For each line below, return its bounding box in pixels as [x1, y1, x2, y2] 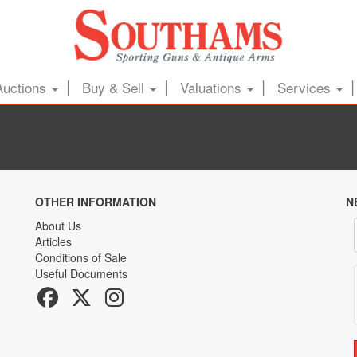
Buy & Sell [81, 77, 148, 97]
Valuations [179, 77, 245, 97]
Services [277, 77, 335, 97]
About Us [35, 218, 81, 233]
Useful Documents [35, 265, 127, 281]
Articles [35, 233, 72, 249]
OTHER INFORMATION [35, 194, 156, 210]
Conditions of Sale [35, 249, 127, 265]
